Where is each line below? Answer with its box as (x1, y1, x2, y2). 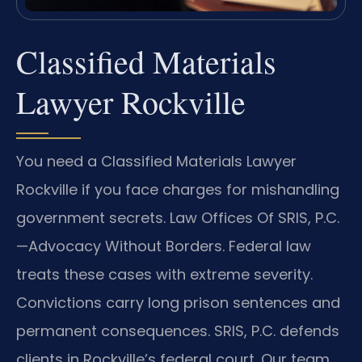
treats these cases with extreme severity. (16, 263, 313, 284)
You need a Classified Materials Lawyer (16, 150, 297, 171)
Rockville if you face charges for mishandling (16, 179, 339, 200)
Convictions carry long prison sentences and (16, 292, 340, 313)
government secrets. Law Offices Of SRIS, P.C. (16, 207, 339, 228)
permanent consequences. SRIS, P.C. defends (16, 320, 339, 341)
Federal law (225, 235, 311, 256)
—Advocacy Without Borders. (16, 235, 225, 256)
